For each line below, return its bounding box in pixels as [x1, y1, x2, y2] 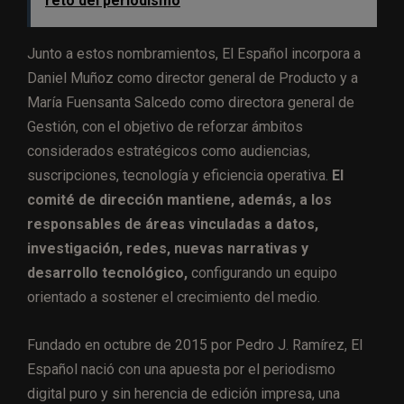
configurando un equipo [188, 264, 337, 282]
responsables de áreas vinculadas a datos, [27, 216, 318, 234]
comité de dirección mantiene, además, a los [27, 191, 332, 209]
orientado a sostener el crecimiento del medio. [27, 289, 320, 307]
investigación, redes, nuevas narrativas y [27, 240, 308, 258]
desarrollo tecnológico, [27, 264, 188, 282]
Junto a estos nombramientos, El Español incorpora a [27, 45, 361, 63]
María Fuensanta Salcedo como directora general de [27, 94, 354, 112]
